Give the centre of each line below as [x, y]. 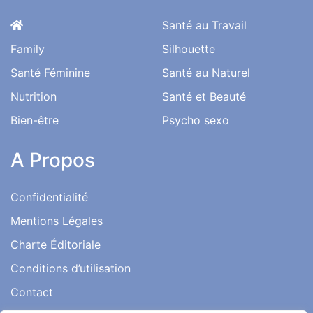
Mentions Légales [57, 221]
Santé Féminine [50, 73]
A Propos [53, 160]
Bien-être [35, 121]
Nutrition [34, 97]
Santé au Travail [204, 26]
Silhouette [189, 49]
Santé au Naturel [206, 73]
